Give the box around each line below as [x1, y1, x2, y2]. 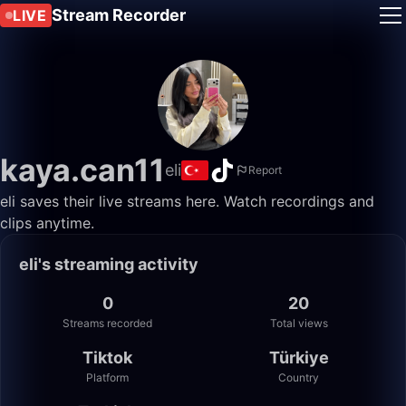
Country [278, 371, 319, 384]
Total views [269, 316, 328, 330]
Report [248, 163, 282, 177]
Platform [86, 371, 129, 384]
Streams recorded [63, 316, 152, 330]
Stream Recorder [52, 5, 186, 24]
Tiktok [82, 348, 132, 367]
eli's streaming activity [19, 255, 198, 274]
